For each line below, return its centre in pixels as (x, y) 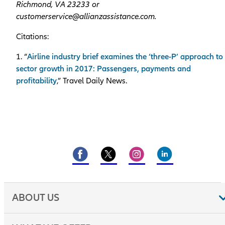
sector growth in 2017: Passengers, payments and (103, 69)
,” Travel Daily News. (92, 81)
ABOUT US (36, 198)
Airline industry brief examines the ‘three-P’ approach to (125, 57)
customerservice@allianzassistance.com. (86, 16)
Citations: (32, 36)
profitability (36, 81)
